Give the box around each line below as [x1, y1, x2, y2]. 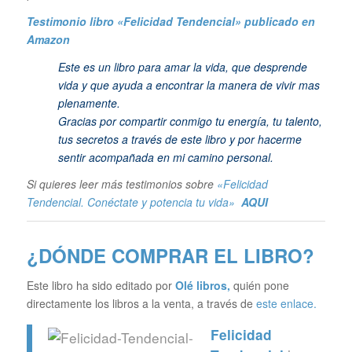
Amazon [26, 31, 70, 47]
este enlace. [255, 295, 320, 312]
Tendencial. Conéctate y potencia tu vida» [26, 194, 235, 211]
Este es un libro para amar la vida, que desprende [57, 58, 307, 75]
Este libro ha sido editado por [26, 277, 175, 294]
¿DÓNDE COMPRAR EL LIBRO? [26, 242, 314, 269]
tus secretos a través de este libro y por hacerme [57, 130, 302, 147]
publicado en [244, 13, 315, 29]
